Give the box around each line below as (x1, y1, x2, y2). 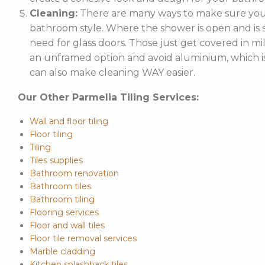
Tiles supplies (29, 154, 83, 166)
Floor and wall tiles (29, 219, 105, 231)
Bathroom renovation (29, 167, 119, 179)
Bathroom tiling (29, 193, 95, 205)
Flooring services (29, 206, 99, 218)
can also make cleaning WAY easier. (29, 66, 195, 78)
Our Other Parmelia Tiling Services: (17, 91, 199, 103)
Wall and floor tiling (29, 115, 108, 127)
